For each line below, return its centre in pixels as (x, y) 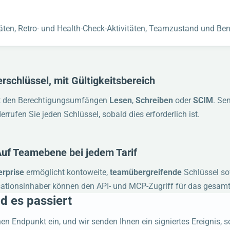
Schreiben (155, 101)
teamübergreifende (146, 172)
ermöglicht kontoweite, (67, 172)
